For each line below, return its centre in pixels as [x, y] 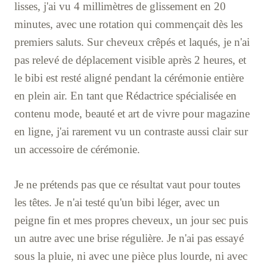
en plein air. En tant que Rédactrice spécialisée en [125, 95]
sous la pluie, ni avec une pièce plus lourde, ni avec [131, 256]
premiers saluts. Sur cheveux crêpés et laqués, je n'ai [132, 42]
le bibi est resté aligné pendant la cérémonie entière [129, 77]
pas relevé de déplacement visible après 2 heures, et [130, 60]
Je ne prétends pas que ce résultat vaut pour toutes [127, 184]
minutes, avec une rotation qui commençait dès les [128, 24]
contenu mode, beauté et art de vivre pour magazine [132, 113]
